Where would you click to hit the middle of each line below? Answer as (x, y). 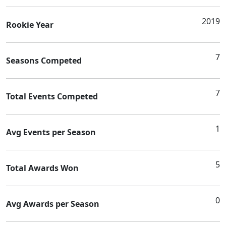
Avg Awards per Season (53, 204)
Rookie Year (30, 24)
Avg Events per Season (51, 132)
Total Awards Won (42, 168)
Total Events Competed (52, 96)
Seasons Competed (44, 60)
